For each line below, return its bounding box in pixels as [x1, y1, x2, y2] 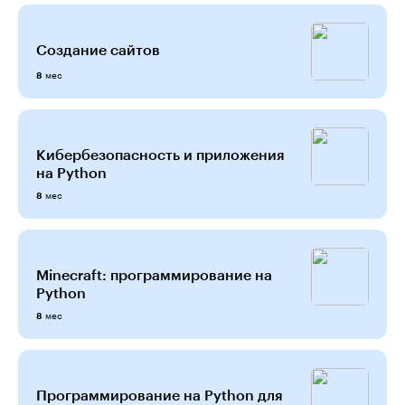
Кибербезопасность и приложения [36, 146, 285, 163]
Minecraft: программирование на [36, 266, 272, 283]
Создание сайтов [36, 41, 160, 58]
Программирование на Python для [36, 386, 283, 403]
